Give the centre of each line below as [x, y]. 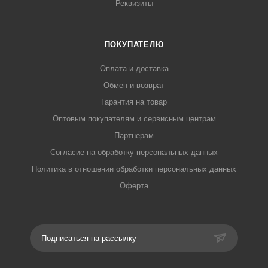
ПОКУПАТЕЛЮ [134, 45]
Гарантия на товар [134, 102]
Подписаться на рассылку [89, 238]
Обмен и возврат [134, 85]
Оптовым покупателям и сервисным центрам [134, 119]
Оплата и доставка [134, 68]
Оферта [134, 186]
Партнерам [134, 135]
